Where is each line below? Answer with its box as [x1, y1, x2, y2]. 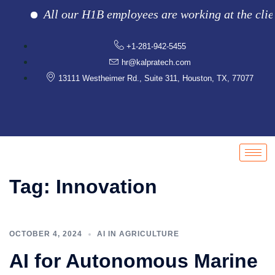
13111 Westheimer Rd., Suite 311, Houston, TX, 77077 [58, 74, 254, 83]
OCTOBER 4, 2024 [9, 230, 82, 238]
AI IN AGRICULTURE [97, 230, 179, 238]
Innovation [56, 176, 157, 198]
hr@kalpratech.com [121, 58, 191, 67]
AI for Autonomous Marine [9, 250, 258, 272]
